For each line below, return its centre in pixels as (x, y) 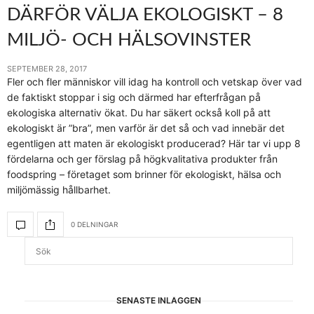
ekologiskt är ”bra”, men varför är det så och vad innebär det (146, 128)
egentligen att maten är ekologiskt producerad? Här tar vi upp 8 (154, 144)
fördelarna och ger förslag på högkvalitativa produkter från (142, 159)
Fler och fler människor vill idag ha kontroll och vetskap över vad (155, 82)
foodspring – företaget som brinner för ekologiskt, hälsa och (144, 175)
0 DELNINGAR (94, 224)
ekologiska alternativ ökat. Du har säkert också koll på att (139, 113)
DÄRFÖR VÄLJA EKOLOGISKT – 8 (145, 15)
